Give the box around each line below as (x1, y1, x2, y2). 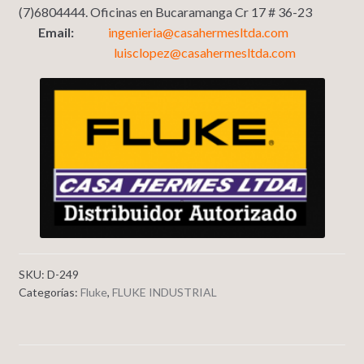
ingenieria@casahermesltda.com (107, 24, 288, 40)
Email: (37, 24, 108, 40)
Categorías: (18, 285, 80, 300)
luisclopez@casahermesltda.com (113, 44, 296, 60)
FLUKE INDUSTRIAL (111, 285, 217, 300)
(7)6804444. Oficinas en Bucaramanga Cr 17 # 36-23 (18, 3, 344, 19)
